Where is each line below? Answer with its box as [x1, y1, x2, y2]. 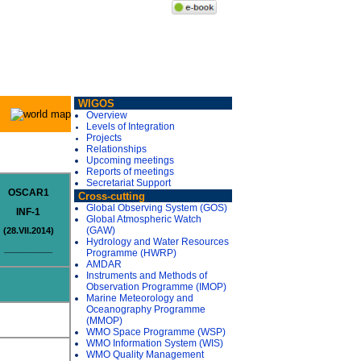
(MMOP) [86, 315, 122, 326]
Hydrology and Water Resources [86, 236, 229, 247]
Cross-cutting [78, 190, 145, 202]
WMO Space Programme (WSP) [86, 326, 226, 338]
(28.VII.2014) [2, 226, 54, 235]
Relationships [86, 143, 147, 155]
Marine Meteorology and [86, 293, 193, 304]
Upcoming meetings [86, 155, 174, 166]
